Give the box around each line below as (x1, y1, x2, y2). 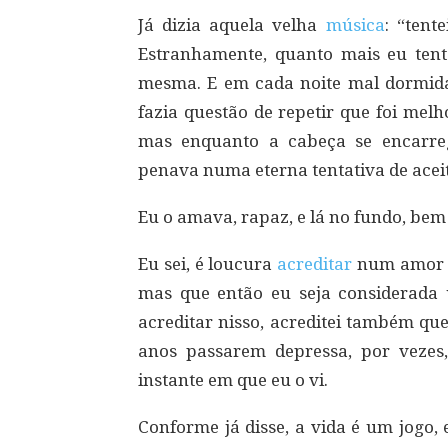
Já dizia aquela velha (138, 15, 326, 35)
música (325, 15, 385, 35)
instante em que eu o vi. (138, 370, 328, 390)
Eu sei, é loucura (138, 254, 278, 274)
